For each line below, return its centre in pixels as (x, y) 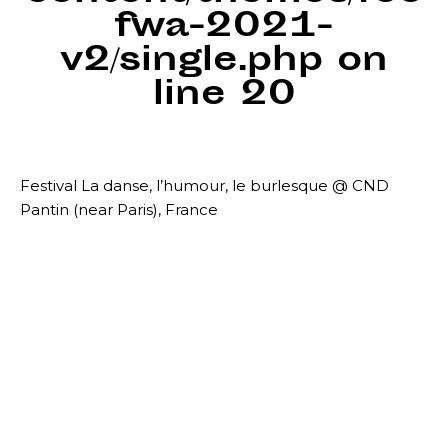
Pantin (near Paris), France (119, 209)
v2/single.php (191, 62)
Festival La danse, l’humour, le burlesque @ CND (204, 185)
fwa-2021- (224, 28)
